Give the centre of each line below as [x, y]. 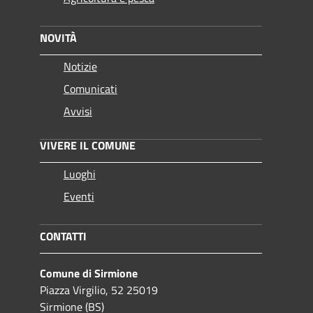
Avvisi [78, 111]
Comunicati [90, 89]
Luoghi [79, 174]
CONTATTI [63, 236]
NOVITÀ [58, 38]
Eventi [79, 197]
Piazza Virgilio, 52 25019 [99, 290]
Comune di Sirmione [88, 274]
